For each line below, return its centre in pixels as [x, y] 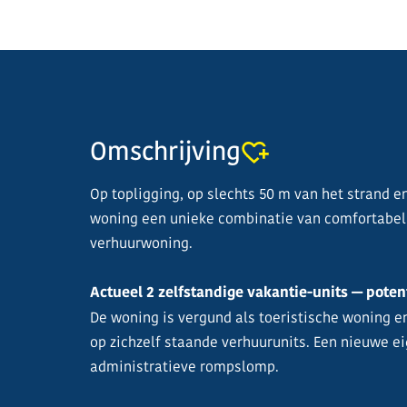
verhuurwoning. [141, 243]
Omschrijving [165, 152]
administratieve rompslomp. [184, 367]
